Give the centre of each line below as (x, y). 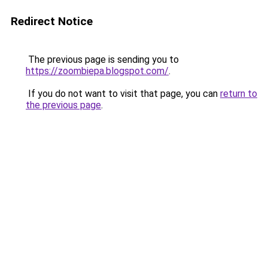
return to (239, 94)
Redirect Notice (52, 21)
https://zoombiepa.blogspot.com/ (97, 71)
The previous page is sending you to (102, 60)
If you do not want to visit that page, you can (123, 94)
